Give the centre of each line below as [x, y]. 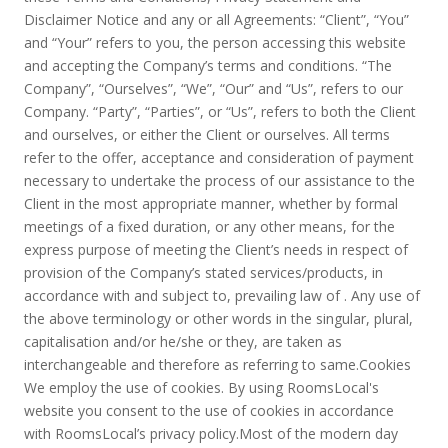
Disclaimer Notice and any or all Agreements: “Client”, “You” [216, 19]
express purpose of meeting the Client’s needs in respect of [216, 249]
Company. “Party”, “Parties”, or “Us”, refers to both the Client [220, 111]
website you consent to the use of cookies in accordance [209, 410]
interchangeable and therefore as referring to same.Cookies [217, 364]
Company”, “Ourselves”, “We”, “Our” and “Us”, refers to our [213, 88]
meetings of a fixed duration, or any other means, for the [209, 226]
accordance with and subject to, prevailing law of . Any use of [222, 295]
